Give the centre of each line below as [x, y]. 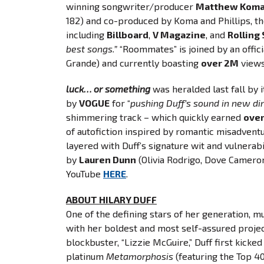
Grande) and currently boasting [133, 63]
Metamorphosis [140, 256]
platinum [86, 256]
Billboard [128, 34]
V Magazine [179, 34]
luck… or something [108, 89]
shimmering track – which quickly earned [155, 117]
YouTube [85, 174]
